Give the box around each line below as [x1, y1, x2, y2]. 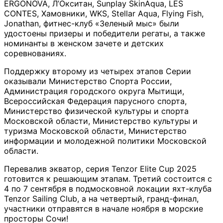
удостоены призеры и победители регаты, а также [4, 28, 205, 38]
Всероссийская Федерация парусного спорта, [4, 96, 187, 106]
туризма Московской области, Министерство [4, 125, 187, 136]
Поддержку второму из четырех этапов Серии [4, 66, 191, 76]
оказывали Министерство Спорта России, [4, 76, 172, 86]
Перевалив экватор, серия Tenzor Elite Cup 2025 [4, 163, 197, 174]
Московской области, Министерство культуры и [4, 115, 198, 126]
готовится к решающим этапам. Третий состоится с [4, 173, 212, 184]
